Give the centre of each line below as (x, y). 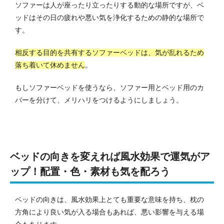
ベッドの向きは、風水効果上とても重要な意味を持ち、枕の (109, 200)
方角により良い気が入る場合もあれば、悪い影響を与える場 (109, 212)
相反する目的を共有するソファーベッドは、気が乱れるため (109, 53)
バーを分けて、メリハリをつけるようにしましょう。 (99, 100)
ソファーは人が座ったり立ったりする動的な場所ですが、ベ (109, 5)
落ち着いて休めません (50, 65)
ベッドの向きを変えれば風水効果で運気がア (110, 157)
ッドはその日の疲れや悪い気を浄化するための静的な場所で (109, 18)
